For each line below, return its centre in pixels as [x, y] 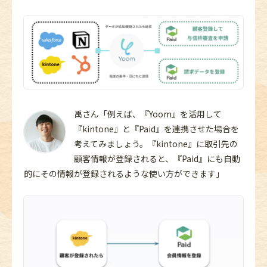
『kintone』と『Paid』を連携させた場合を [156, 128]
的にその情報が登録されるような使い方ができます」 [124, 173]
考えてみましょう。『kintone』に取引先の [156, 143]
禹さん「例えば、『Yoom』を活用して [148, 114]
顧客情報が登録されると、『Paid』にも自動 [157, 158]
